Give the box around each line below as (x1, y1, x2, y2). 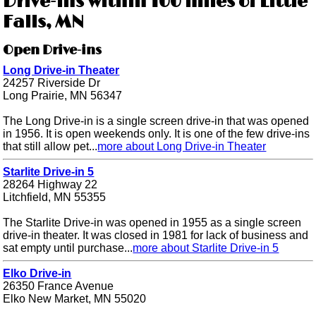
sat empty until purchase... (3, 242, 133, 255)
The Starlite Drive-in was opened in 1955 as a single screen (3, 217, 302, 229)
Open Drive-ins (3, 43, 102, 59)
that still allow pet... (3, 140, 98, 153)
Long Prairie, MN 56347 (3, 90, 123, 102)
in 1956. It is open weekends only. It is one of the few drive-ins (3, 128, 310, 140)
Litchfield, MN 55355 (3, 191, 107, 204)
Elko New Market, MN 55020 (3, 293, 147, 305)
